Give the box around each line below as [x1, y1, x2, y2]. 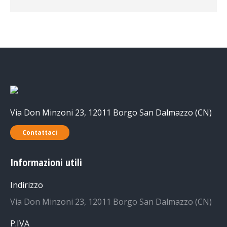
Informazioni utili [10, 156, 82, 169]
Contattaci [22, 128, 57, 137]
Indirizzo [10, 179, 43, 191]
